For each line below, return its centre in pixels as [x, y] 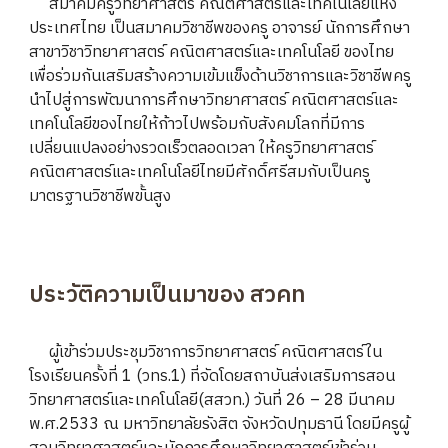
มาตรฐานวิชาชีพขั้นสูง [100, 196]
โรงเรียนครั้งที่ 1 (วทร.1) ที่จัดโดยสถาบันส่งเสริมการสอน [212, 376]
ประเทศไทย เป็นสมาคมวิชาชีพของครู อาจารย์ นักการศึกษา [220, 28]
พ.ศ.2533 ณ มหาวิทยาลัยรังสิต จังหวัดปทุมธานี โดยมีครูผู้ [219, 424]
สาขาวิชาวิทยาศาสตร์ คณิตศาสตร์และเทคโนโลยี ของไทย [212, 52]
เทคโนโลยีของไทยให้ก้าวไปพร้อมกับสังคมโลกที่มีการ [197, 124]
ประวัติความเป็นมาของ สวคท [167, 295]
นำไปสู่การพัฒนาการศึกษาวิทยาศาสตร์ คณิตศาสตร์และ [214, 100]
